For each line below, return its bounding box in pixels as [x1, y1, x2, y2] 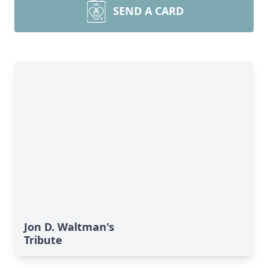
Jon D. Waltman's [24, 220, 114, 234]
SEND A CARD [113, 4, 184, 18]
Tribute [24, 233, 62, 247]
